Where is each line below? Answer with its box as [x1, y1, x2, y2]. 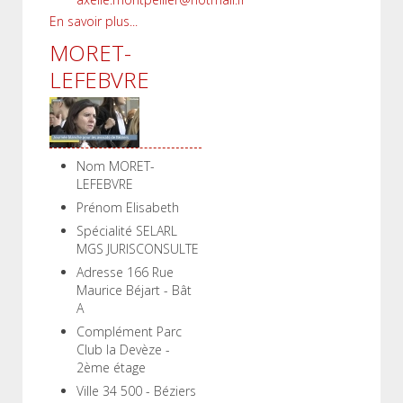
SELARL [136, 222, 177, 239]
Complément [76, 323, 153, 340]
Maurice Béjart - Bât [76, 282, 192, 299]
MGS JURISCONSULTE [76, 240, 199, 257]
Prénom [76, 199, 122, 216]
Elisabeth [126, 199, 179, 216]
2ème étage [76, 359, 146, 376]
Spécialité [76, 222, 132, 239]
